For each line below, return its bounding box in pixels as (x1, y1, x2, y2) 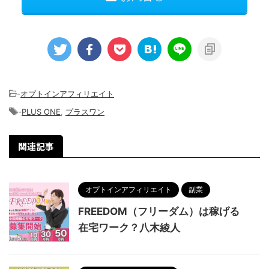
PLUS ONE (22, 107, 61, 117)
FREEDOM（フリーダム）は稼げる (78, 205, 240, 218)
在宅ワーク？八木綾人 (78, 222, 180, 234)
